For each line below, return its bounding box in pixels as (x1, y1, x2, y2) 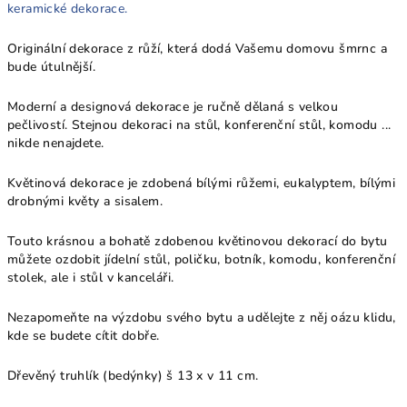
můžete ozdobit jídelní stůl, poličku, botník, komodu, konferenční (7, 251, 395, 268)
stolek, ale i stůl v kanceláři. (7, 269, 174, 286)
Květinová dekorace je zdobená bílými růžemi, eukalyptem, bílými (7, 174, 396, 192)
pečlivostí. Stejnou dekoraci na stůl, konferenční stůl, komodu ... (7, 116, 392, 134)
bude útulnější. (7, 58, 96, 75)
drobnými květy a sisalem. (7, 193, 163, 210)
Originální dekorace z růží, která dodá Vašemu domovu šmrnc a (7, 40, 387, 57)
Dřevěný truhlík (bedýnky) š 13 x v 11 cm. (7, 367, 259, 384)
